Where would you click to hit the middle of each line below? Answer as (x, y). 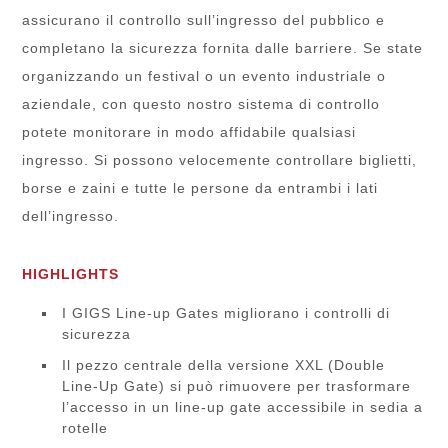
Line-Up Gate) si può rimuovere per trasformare (237, 385)
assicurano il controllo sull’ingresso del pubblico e (204, 19)
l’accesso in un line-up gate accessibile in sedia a (243, 406)
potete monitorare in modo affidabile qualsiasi (189, 131)
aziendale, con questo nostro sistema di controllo (201, 103)
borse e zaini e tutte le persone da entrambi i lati (200, 187)
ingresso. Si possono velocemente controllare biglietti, (220, 159)
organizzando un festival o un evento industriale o (204, 75)
